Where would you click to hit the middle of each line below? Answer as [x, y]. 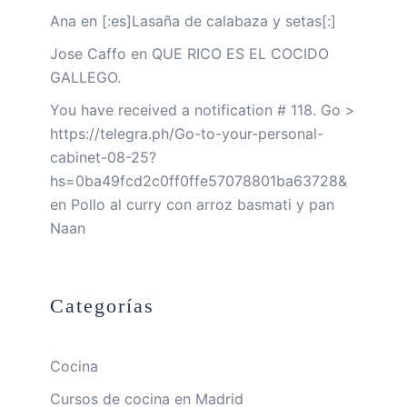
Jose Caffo [88, 53]
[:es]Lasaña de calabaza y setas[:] [219, 20]
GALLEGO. [85, 77]
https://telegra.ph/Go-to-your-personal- [187, 133]
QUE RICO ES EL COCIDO [240, 53]
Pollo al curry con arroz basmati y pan [203, 204]
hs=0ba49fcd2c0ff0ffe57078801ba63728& [199, 180]
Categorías [102, 305]
